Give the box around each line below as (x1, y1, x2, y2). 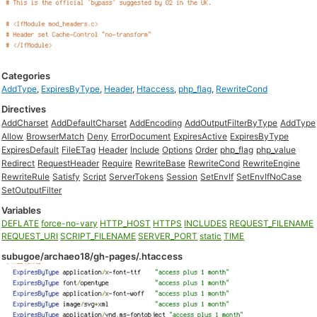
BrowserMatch (26, 131, 85, 142)
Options (162, 144, 193, 155)
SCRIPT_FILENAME (60, 231, 137, 241)
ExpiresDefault (1, 144, 59, 155)
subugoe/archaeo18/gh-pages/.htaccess (1, 250, 183, 262)
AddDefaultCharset (51, 117, 127, 128)
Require (102, 158, 133, 168)
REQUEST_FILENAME (229, 218, 314, 229)
